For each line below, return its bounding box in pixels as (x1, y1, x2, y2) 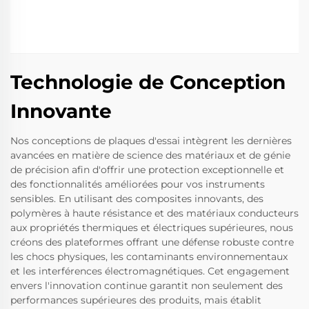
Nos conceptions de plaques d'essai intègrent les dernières (10, 134, 292, 148)
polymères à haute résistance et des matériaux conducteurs (10, 207, 299, 220)
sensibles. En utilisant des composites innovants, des (10, 192, 263, 206)
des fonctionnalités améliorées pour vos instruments (10, 178, 265, 191)
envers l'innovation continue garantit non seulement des (10, 279, 283, 292)
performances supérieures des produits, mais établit (10, 294, 261, 307)
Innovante (10, 99, 112, 123)
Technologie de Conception (10, 70, 286, 94)
